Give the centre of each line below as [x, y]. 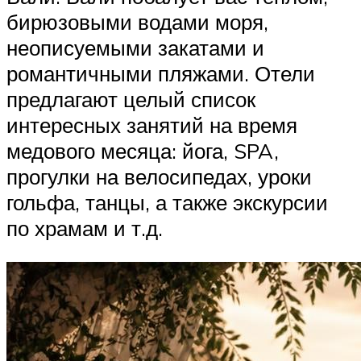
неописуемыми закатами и [135, 48]
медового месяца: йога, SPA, [143, 151]
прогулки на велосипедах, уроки [159, 177]
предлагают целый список [131, 100]
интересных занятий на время [152, 125]
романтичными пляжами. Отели [161, 74]
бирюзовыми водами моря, [137, 22]
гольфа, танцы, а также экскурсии [167, 203]
